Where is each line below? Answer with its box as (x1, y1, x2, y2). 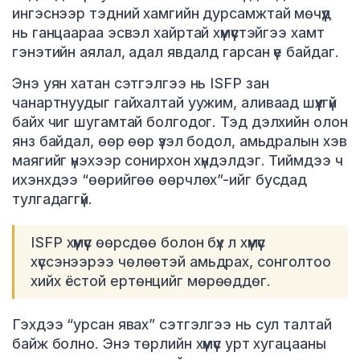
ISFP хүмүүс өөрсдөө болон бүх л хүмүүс (31, 234, 266, 252)
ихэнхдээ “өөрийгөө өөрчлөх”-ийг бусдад (12, 171, 308, 189)
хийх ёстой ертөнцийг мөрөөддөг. (31, 272, 271, 290)
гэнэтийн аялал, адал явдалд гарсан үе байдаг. (12, 43, 339, 61)
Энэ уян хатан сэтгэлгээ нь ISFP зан (12, 75, 269, 92)
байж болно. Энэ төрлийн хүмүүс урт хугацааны (12, 335, 326, 353)
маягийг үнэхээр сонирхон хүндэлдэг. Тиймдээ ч (12, 152, 343, 170)
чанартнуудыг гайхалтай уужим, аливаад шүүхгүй (12, 94, 337, 112)
